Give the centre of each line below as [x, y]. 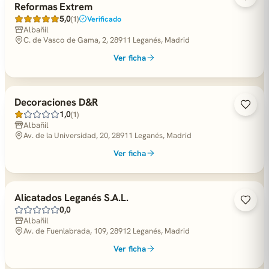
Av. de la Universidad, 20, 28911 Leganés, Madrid [107, 135]
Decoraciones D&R [56, 102]
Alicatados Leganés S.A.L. [71, 198]
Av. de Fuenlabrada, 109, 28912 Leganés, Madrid [107, 231]
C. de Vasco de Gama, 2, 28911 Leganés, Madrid [107, 40]
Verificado [104, 19]
